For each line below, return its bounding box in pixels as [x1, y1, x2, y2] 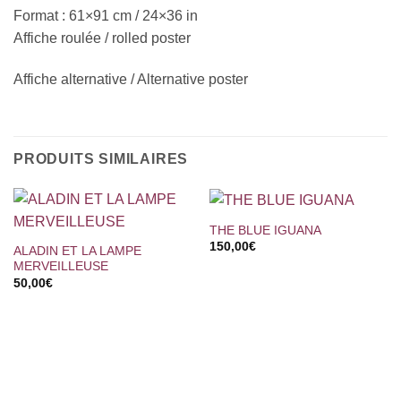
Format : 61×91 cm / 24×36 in [13, 8, 198, 24]
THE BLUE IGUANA [209, 224, 321, 238]
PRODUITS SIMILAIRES [13, 150, 189, 166]
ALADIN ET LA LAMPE [13, 244, 141, 259]
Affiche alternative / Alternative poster [13, 72, 248, 88]
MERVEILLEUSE [13, 260, 108, 274]
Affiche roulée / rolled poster [13, 30, 191, 47]
